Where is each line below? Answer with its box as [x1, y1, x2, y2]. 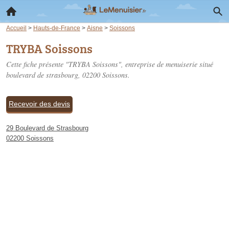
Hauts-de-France [33, 25, 80, 31]
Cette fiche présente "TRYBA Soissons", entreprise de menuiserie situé [6, 59, 213, 69]
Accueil [6, 25, 27, 31]
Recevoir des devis [9, 100, 70, 108]
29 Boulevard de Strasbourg [6, 124, 88, 132]
